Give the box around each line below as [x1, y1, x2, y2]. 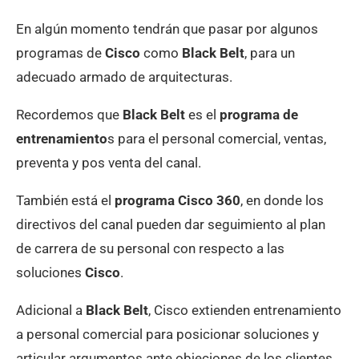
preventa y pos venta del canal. [16, 154, 201, 171]
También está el [16, 192, 115, 208]
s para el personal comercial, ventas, [107, 130, 326, 147]
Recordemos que [16, 106, 123, 123]
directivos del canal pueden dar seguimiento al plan [16, 216, 325, 232]
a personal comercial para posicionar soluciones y [16, 325, 319, 342]
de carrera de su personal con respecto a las [16, 240, 284, 256]
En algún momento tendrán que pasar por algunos [16, 20, 318, 37]
